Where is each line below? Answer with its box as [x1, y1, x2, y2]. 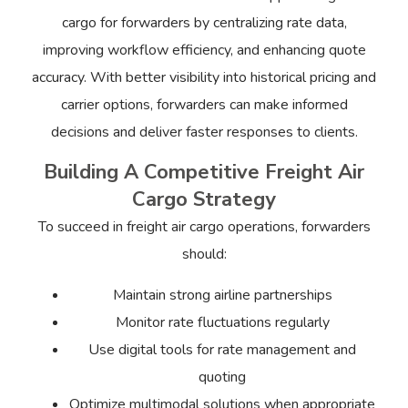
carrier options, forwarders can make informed [60, 94, 348, 115]
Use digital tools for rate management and [88, 339, 356, 360]
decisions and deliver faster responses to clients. [50, 121, 358, 142]
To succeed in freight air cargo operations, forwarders [37, 217, 371, 238]
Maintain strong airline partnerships [112, 284, 332, 305]
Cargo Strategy [132, 186, 276, 214]
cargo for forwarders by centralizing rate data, [61, 12, 347, 33]
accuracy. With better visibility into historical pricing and [32, 66, 376, 87]
